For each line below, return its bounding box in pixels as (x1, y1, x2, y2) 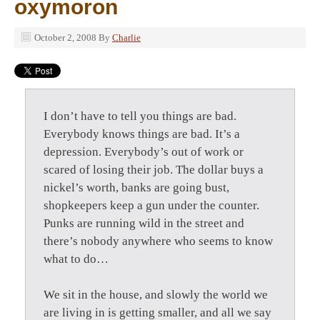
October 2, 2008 (34, 32, 96, 43)
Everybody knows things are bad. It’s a (44, 127, 240, 141)
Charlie (112, 32, 141, 43)
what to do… (44, 252, 109, 266)
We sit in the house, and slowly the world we (44, 288, 268, 301)
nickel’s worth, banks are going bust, (44, 181, 229, 194)
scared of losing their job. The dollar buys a (44, 163, 264, 176)
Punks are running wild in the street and (44, 216, 244, 230)
